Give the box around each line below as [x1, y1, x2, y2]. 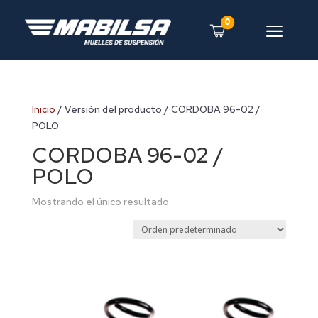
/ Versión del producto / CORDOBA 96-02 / [55, 103, 261, 116]
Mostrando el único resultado [31, 195, 169, 208]
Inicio [31, 103, 55, 116]
